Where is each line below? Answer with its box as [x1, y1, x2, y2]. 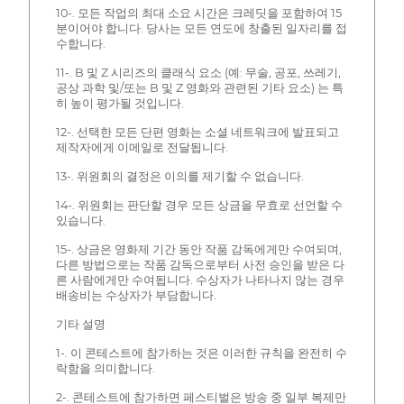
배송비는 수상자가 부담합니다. [55, 288, 216, 302]
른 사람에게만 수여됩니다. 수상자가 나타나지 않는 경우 [55, 272, 344, 287]
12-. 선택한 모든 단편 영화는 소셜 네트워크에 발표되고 [55, 124, 339, 139]
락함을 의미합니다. [55, 361, 155, 375]
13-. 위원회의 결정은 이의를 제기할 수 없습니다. [55, 169, 304, 183]
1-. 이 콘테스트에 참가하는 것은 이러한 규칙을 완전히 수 [55, 345, 347, 360]
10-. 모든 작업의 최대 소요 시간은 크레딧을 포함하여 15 [55, 5, 342, 20]
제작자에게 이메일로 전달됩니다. [55, 140, 228, 154]
